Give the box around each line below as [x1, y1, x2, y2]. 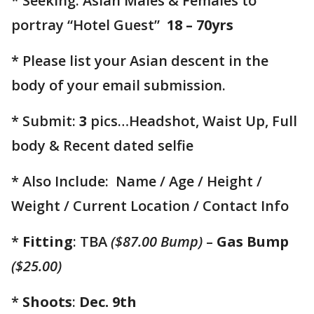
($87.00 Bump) [111, 232, 203, 252]
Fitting [22, 232, 73, 252]
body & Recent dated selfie [11, 136, 193, 156]
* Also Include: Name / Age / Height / [11, 172, 262, 191]
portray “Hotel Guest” [11, 15, 167, 35]
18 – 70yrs [167, 15, 233, 35]
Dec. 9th [76, 292, 137, 312]
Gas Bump [217, 232, 289, 252]
